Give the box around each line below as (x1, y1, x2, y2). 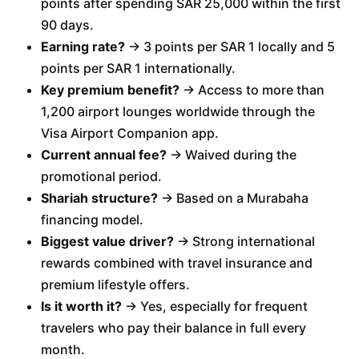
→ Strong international (173, 233, 315, 249)
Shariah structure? (40, 190, 158, 206)
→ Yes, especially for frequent (121, 298, 308, 314)
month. (40, 341, 85, 357)
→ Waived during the (166, 147, 296, 163)
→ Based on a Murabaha (157, 190, 309, 206)
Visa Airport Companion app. (40, 125, 219, 141)
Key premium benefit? (40, 82, 179, 98)
